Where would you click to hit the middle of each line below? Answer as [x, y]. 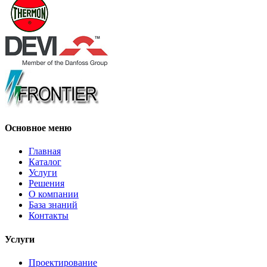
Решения [46, 184]
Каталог [45, 162]
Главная [45, 151]
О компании [54, 194]
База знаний [53, 205]
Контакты [49, 216]
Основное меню [38, 128]
